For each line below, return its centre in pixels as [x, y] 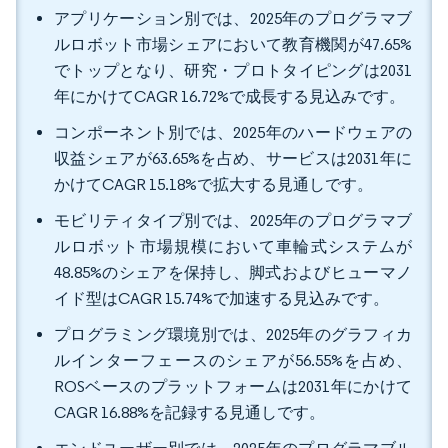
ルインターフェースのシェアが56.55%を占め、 [233, 360]
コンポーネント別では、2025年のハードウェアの [233, 132]
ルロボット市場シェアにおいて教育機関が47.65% [233, 44]
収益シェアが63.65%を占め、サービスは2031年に [233, 158]
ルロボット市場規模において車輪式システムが [233, 246]
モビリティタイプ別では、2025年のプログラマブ [233, 220]
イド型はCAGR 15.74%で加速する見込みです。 [221, 298]
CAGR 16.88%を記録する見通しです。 [189, 412]
